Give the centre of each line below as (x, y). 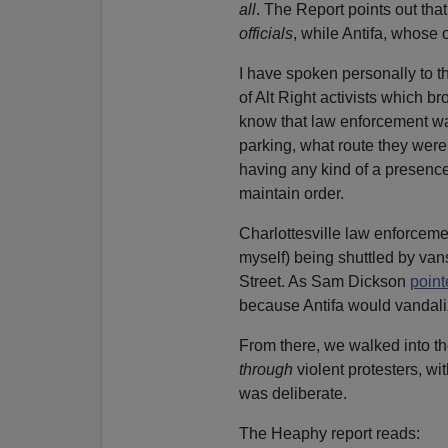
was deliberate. (292, 394)
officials (265, 34)
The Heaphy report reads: (329, 434)
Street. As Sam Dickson (324, 282)
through (267, 370)
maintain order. (291, 194)
